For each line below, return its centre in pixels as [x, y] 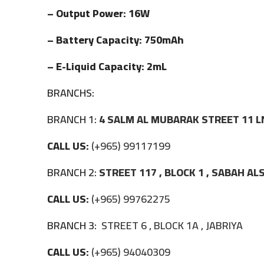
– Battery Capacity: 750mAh [115, 39]
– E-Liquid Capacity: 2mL [107, 66]
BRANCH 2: [72, 172]
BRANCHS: [71, 93]
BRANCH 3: [73, 225]
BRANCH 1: [72, 119]
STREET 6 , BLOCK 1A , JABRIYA [171, 225]
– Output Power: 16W [98, 13]
